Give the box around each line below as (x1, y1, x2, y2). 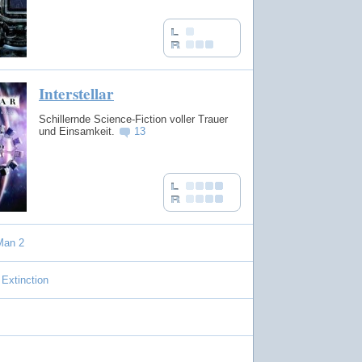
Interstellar (39, 82, 114, 105)
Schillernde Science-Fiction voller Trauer (39, 112, 228, 125)
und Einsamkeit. (39, 124, 118, 137)
